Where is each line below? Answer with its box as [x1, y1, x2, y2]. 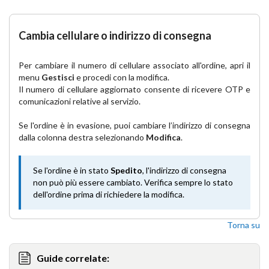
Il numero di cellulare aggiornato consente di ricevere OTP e [19, 84, 250, 94]
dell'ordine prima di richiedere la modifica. [33, 189, 184, 199]
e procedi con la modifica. [74, 72, 169, 82]
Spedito [110, 165, 142, 175]
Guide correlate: [37, 252, 109, 264]
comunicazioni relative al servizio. [19, 96, 141, 106]
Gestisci [41, 72, 74, 82]
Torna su [227, 220, 260, 230]
